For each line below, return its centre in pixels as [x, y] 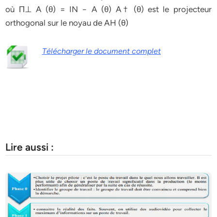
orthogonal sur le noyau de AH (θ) [67, 23]
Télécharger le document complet [101, 51]
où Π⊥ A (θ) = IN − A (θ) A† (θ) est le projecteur [108, 9]
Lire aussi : [30, 147]
